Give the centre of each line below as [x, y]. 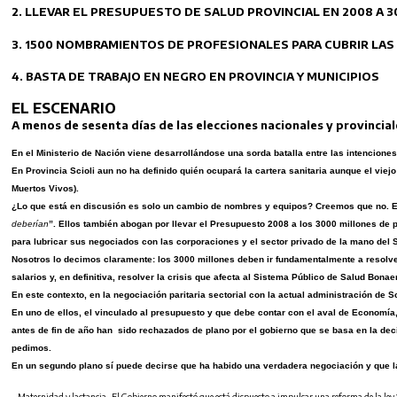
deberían [30, 223]
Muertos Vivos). [47, 188]
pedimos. [31, 347]
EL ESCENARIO [64, 109]
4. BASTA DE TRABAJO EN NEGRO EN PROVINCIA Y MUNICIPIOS [195, 76]
